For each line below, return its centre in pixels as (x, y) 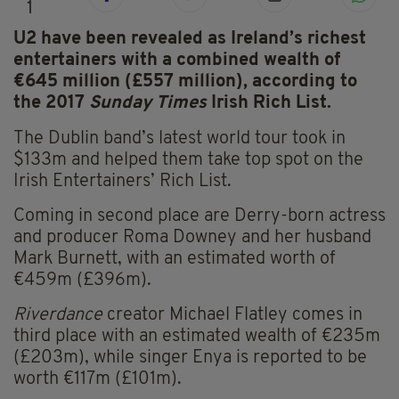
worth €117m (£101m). (98, 380)
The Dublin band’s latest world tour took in (179, 139)
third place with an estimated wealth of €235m (197, 337)
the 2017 (51, 104)
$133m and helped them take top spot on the (188, 161)
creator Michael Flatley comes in (232, 316)
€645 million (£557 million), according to (185, 82)
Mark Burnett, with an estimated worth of (175, 260)
